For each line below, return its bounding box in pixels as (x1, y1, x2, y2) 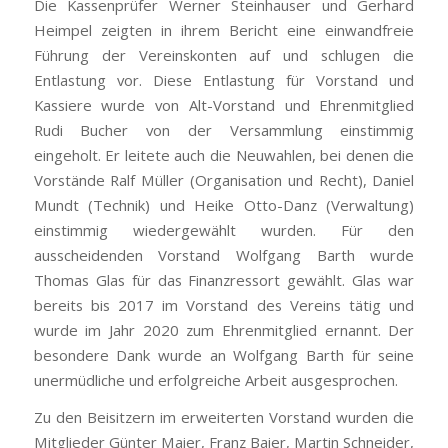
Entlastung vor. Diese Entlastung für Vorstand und (33, 69, 415, 90)
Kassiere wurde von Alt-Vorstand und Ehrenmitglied (33, 94, 415, 115)
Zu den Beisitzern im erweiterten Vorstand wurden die (33, 407, 415, 428)
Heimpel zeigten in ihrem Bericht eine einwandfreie (33, 19, 415, 40)
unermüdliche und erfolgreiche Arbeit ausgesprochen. (33, 369, 398, 390)
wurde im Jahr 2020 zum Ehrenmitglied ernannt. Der (33, 319, 415, 340)
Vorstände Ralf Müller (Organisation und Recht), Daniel (33, 169, 415, 190)
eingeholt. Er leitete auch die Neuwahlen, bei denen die (33, 144, 415, 165)
